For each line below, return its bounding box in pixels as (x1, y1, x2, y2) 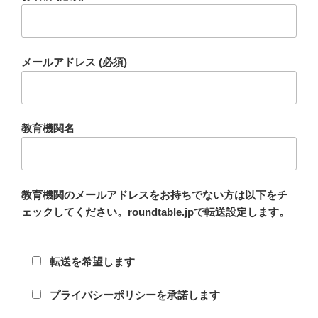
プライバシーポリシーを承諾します (49, 288, 220, 301)
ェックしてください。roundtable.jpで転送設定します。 (21, 205, 290, 218)
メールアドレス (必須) (21, 55, 127, 68)
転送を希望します (49, 256, 135, 268)
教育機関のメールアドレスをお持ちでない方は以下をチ (21, 188, 287, 201)
